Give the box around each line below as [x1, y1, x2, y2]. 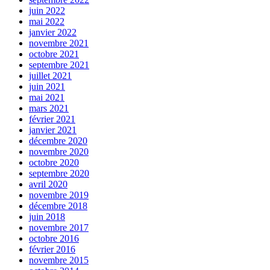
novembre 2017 [29, 222, 89, 233]
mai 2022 [29, 16, 64, 27]
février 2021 [29, 113, 75, 124]
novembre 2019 [29, 189, 89, 200]
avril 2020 [29, 178, 67, 189]
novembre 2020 [29, 146, 89, 157]
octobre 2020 [29, 157, 79, 168]
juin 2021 [29, 81, 65, 92]
